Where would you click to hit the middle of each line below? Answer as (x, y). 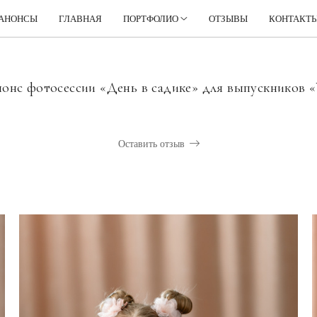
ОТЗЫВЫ (229, 19)
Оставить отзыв (151, 144)
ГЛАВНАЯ (80, 19)
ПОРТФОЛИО (150, 19)
